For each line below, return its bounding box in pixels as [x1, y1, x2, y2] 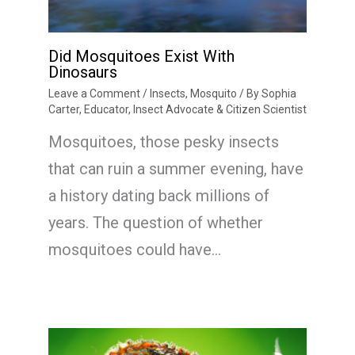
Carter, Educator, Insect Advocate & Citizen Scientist [48, 103, 307, 116]
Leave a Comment [48, 87, 140, 100]
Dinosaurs [48, 63, 117, 82]
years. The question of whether [48, 213, 263, 232]
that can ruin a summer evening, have [48, 159, 303, 178]
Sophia [261, 87, 296, 100]
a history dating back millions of [48, 186, 269, 205]
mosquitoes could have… [48, 240, 221, 259]
